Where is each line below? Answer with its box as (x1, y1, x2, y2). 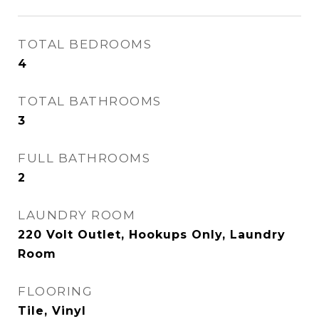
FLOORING (18, 284, 93, 298)
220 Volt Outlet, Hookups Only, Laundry (18, 228, 286, 241)
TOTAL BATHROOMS (18, 94, 162, 108)
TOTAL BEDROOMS (18, 37, 152, 51)
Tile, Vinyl (18, 304, 86, 318)
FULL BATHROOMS (18, 151, 150, 165)
